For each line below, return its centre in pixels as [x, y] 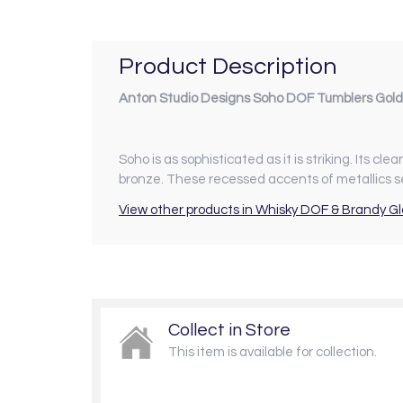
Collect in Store [229, 330]
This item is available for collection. [273, 352]
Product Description [228, 67]
